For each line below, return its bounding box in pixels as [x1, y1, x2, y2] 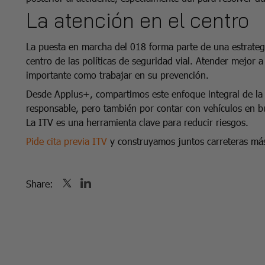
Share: [26, 177, 53, 190]
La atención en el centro [26, 7, 249, 33]
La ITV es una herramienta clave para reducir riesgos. [26, 115, 248, 128]
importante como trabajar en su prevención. [26, 68, 209, 81]
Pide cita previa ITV [26, 134, 107, 147]
